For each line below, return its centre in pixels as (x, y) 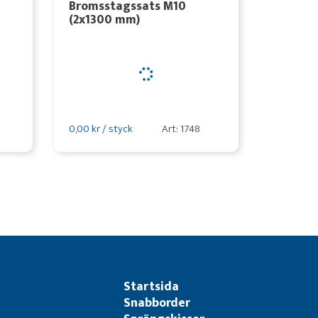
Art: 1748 (181, 129)
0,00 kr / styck (100, 129)
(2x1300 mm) (104, 20)
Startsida (152, 286)
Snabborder (157, 303)
